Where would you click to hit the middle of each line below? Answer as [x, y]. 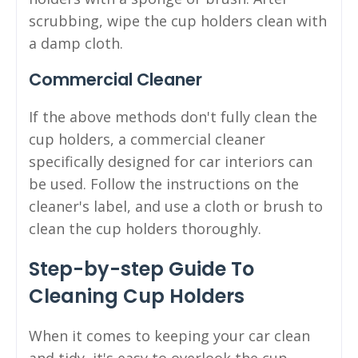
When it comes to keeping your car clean [169, 335]
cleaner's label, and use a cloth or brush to [176, 206]
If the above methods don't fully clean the [173, 116]
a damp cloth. [76, 43]
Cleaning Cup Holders [137, 296]
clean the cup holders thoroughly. [145, 228]
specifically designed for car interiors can [171, 161]
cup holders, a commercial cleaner [147, 139]
